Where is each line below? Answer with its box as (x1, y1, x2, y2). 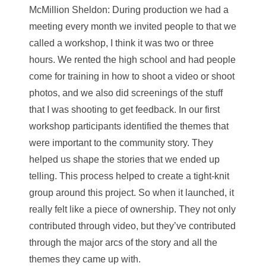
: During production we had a (107, 5, 229, 15)
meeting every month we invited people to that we (29, 21, 236, 31)
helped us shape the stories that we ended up (29, 154, 220, 164)
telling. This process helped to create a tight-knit (29, 171, 229, 181)
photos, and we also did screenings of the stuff (29, 88, 223, 98)
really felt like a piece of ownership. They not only (29, 204, 236, 214)
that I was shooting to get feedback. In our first (29, 104, 220, 115)
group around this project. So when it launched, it (29, 188, 234, 198)
